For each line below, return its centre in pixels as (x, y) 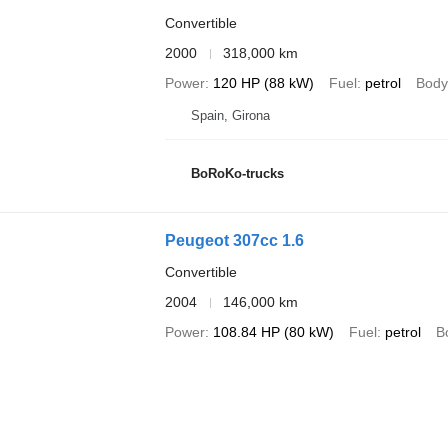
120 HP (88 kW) (263, 83)
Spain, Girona (230, 115)
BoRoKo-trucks (237, 173)
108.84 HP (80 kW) (273, 332)
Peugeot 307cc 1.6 (234, 240)
